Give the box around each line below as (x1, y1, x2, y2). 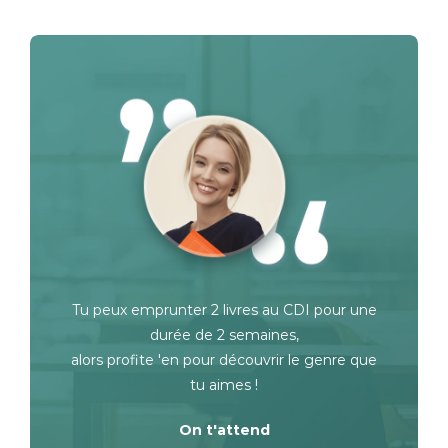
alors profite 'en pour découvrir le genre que (71, 351, 377, 370)
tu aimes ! (190, 376, 258, 395)
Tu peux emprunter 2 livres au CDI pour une (71, 301, 377, 320)
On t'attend (178, 421, 270, 440)
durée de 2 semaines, (149, 326, 299, 345)
